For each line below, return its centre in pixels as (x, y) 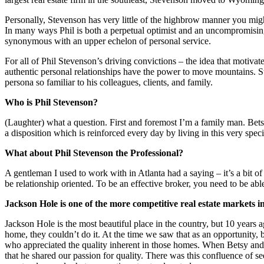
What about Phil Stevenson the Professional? (94, 153)
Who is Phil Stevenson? (51, 102)
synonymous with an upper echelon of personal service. (108, 41)
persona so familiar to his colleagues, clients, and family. (109, 82)
